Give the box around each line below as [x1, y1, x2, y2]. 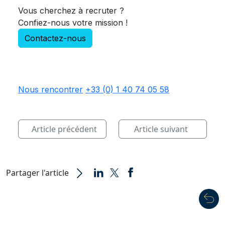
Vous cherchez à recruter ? [18, 5, 124, 16]
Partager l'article [6, 167, 69, 178]
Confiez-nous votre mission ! [18, 17, 128, 28]
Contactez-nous [25, 33, 86, 43]
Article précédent [32, 123, 97, 135]
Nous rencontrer [18, 84, 83, 94]
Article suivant [134, 123, 188, 135]
